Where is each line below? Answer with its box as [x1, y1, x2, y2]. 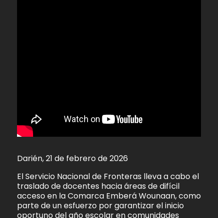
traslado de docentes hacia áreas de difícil [17, 180, 180, 192]
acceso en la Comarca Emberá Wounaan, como [17, 190, 201, 201]
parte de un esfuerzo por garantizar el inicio [17, 200, 184, 211]
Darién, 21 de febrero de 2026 [17, 153, 128, 164]
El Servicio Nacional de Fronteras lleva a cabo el [17, 170, 199, 182]
